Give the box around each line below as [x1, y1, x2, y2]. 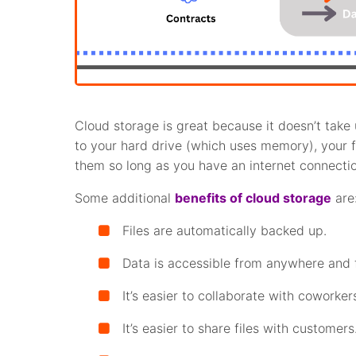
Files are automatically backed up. [122, 222, 327, 239]
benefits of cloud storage [175, 190, 332, 207]
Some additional [75, 190, 176, 207]
